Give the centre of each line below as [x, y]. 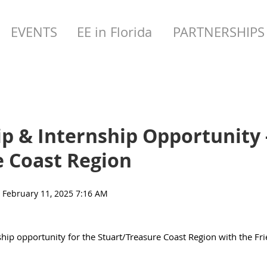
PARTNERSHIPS [219, 32]
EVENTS [34, 32]
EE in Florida [114, 32]
